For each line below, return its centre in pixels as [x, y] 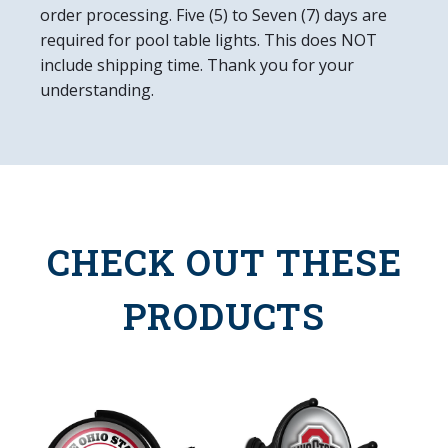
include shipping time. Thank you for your [197, 64]
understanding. [97, 89]
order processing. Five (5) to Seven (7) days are [213, 14]
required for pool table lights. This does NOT [208, 39]
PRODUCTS [224, 315]
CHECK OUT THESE [224, 261]
